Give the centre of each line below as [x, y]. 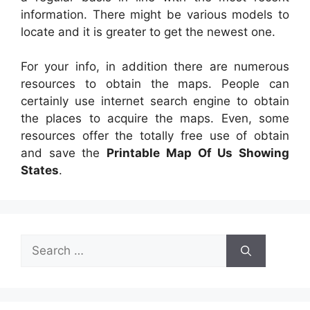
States [40, 171]
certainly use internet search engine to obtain [155, 101]
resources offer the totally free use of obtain [155, 136]
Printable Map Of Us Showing [198, 153]
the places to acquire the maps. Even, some [155, 119]
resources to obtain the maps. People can [155, 84]
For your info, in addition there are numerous [155, 67]
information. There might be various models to [155, 14]
